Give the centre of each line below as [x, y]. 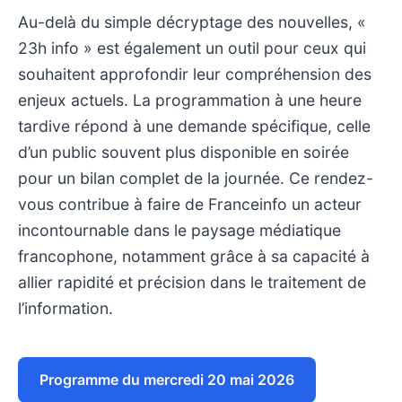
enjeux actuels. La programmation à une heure [190, 100]
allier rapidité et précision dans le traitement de [192, 282]
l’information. [66, 308]
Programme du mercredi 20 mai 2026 [167, 379]
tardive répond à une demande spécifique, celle [194, 126]
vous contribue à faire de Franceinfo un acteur [190, 204]
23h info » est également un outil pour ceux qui [192, 48]
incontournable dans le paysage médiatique [179, 230]
